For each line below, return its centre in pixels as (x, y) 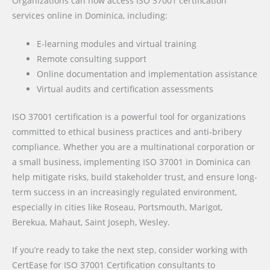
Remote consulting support (92, 59)
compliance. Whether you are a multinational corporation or (133, 146)
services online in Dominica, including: (90, 16)
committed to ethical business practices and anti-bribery (127, 131)
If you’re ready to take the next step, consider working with (130, 250)
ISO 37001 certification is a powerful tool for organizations (129, 116)
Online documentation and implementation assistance (147, 74)
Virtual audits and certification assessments (125, 89)
